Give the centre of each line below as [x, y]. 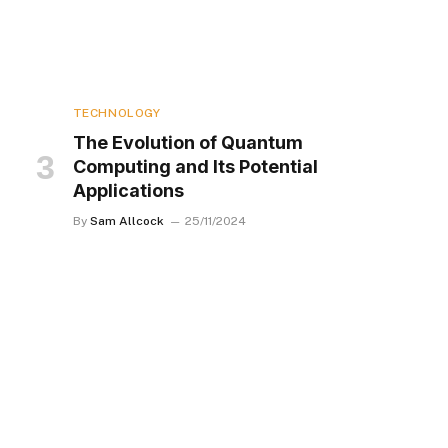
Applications [128, 191]
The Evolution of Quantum [187, 143]
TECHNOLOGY [116, 113]
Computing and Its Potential [195, 167]
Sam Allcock [126, 221]
